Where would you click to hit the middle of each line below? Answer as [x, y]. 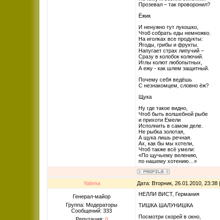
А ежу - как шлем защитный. [174, 68]
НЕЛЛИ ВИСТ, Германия [169, 194]
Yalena [92, 183]
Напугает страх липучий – [171, 51]
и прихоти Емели [160, 120]
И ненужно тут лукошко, [168, 27]
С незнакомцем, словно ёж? [174, 85]
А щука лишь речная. [165, 137]
